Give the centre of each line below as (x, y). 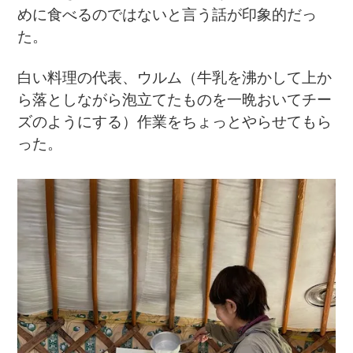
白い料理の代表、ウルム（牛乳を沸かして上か (175, 77)
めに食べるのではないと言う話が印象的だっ (167, 14)
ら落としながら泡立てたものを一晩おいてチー (175, 99)
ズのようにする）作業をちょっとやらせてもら (175, 121)
